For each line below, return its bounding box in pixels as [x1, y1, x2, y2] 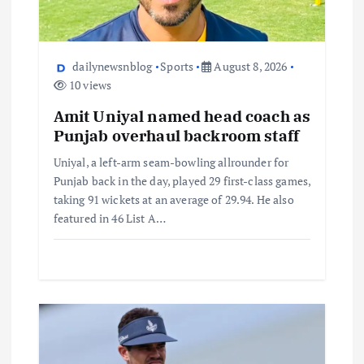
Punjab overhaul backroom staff [53, 124, 299, 145]
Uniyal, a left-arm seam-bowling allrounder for [53, 154, 289, 170]
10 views [66, 77, 112, 93]
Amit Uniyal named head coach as [53, 105, 311, 126]
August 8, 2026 [211, 58, 288, 75]
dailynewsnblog [72, 58, 153, 75]
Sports [160, 58, 194, 75]
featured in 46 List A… [53, 210, 166, 226]
